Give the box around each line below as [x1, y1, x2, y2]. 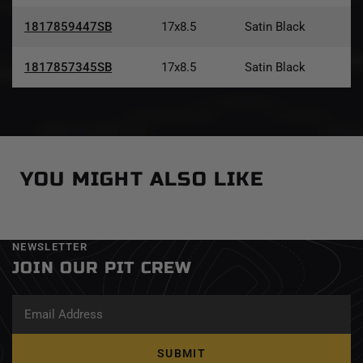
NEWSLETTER [12, 241, 88, 253]
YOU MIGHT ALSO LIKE [20, 167, 263, 191]
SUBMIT [156, 347, 207, 360]
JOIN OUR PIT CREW [12, 258, 193, 278]
